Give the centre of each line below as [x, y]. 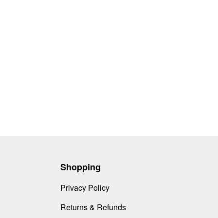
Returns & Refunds [93, 207]
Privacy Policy [85, 188]
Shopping [81, 167]
